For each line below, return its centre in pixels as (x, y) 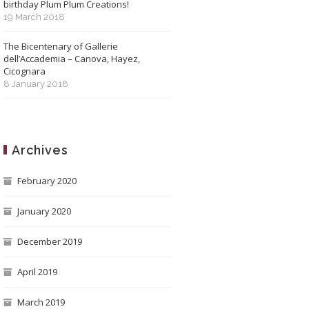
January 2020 (44, 211)
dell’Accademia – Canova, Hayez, (71, 59)
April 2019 (37, 272)
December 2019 (49, 241)
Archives (40, 150)
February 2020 (47, 181)
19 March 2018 (34, 17)
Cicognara (24, 71)
